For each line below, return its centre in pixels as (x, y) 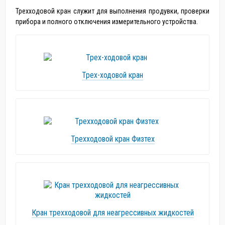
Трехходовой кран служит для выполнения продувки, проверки (113, 11)
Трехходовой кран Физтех (113, 139)
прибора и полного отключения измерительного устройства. (107, 22)
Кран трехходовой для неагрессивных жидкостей (113, 213)
